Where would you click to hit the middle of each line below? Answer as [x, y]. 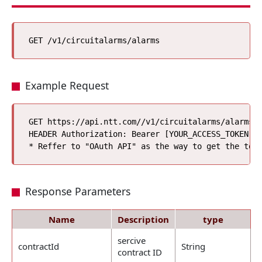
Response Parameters [77, 191]
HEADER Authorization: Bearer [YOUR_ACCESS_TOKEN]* [143, 134]
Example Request [67, 85]
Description [143, 219]
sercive [132, 240]
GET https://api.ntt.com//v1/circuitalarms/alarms [141, 122]
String [193, 246]
